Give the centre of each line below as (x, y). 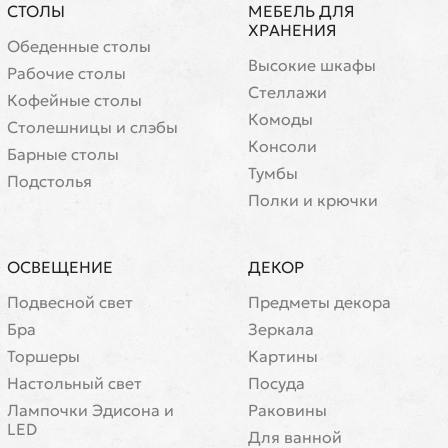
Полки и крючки (313, 200)
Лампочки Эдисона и (90, 410)
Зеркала (281, 329)
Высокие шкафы (312, 65)
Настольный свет (74, 383)
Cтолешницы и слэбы (92, 127)
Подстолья (49, 181)
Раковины (287, 410)
